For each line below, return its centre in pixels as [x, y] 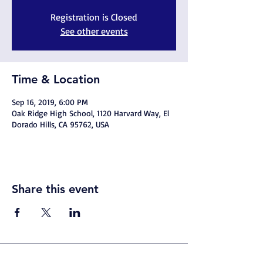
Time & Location [56, 79]
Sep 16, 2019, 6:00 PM [50, 102]
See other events [94, 31]
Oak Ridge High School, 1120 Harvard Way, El [90, 113]
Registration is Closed [94, 17]
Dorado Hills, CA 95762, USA [60, 124]
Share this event [55, 189]
